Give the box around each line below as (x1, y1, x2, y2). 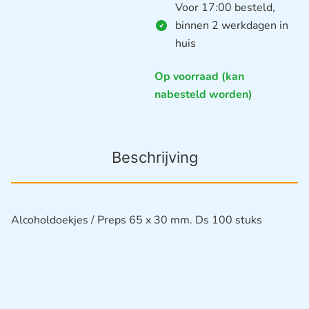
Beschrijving (111, 148, 198, 167)
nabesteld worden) (154, 86, 252, 102)
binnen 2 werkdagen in (175, 17, 288, 33)
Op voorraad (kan (154, 68, 244, 84)
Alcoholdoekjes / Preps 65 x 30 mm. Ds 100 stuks (11, 212, 262, 228)
